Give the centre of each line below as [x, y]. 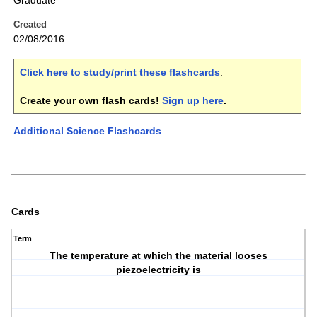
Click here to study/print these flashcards [120, 73]
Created [30, 25]
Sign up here [193, 101]
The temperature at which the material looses [159, 256]
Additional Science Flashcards [87, 131]
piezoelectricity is [159, 270]
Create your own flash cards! [91, 101]
